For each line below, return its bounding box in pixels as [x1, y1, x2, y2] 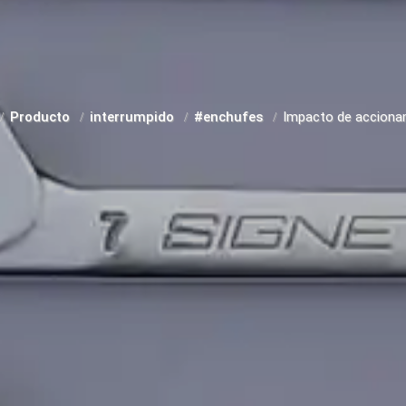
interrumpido [90, 109, 178, 125]
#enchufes [194, 109, 266, 125]
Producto [10, 109, 73, 125]
